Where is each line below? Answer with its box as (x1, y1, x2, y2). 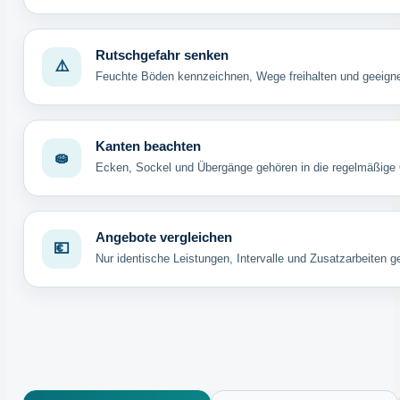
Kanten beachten (95, 138, 201, 154)
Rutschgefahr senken (95, 47, 229, 62)
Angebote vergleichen (95, 229, 232, 245)
